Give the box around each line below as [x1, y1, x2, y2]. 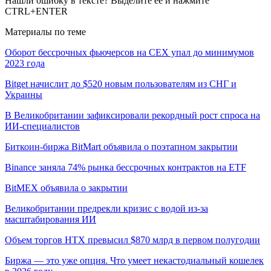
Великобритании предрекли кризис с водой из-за [5, 203, 208, 214]
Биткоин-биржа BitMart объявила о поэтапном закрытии [5, 141, 238, 152]
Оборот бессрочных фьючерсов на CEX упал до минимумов [5, 47, 254, 57]
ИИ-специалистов [5, 120, 80, 131]
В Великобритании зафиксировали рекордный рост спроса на [5, 109, 260, 120]
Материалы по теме [5, 26, 86, 37]
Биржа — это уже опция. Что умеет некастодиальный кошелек [5, 255, 264, 266]
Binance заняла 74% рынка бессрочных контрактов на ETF [5, 162, 246, 172]
